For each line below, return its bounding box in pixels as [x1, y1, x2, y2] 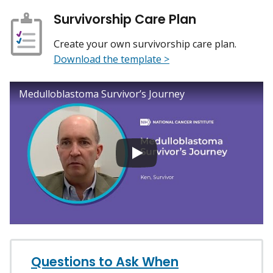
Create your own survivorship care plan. [53, 37, 236, 51]
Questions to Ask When [31, 252, 179, 271]
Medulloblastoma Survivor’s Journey [19, 87, 185, 101]
